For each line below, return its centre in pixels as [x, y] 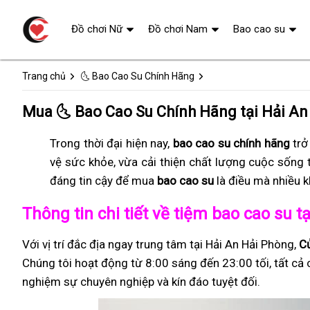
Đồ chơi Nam [178, 29]
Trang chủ [44, 76]
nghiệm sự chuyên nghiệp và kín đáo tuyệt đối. [141, 282]
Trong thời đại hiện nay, [111, 143]
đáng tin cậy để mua [103, 181]
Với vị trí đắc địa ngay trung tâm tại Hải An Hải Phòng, [161, 244]
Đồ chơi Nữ [97, 29]
